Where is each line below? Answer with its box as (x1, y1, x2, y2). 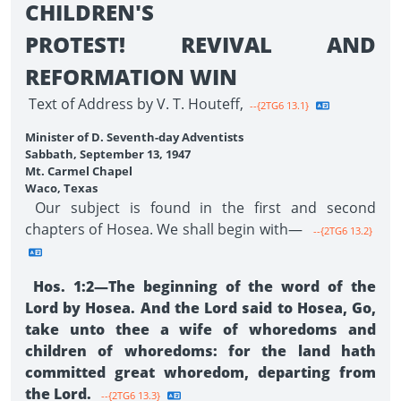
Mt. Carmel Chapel (25, 163, 132, 179)
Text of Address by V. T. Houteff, (25, 94, 243, 114)
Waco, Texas (25, 180, 98, 196)
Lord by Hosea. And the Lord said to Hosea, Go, (25, 298, 376, 318)
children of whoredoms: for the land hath (25, 341, 376, 361)
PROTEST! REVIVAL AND (25, 30, 376, 59)
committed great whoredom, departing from (25, 363, 376, 382)
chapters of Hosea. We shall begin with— (25, 219, 306, 239)
